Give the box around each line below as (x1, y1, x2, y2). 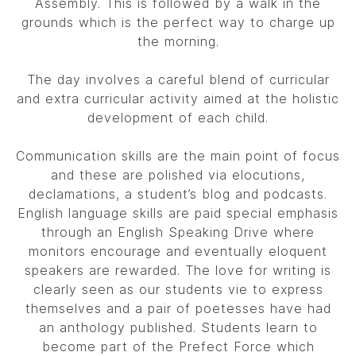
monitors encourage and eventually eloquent (29, 243, 327, 259)
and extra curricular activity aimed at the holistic (17, 91, 339, 106)
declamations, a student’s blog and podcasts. (29, 186, 327, 202)
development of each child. (87, 110, 269, 126)
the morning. (137, 33, 219, 49)
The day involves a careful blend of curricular (26, 72, 330, 87)
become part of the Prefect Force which (41, 339, 315, 354)
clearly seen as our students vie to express (33, 281, 323, 297)
